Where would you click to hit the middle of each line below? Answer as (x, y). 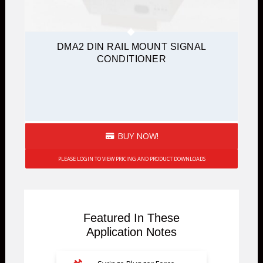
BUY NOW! (137, 136)
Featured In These (131, 218)
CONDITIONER (131, 59)
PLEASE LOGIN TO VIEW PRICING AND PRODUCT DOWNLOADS (131, 159)
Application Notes (131, 232)
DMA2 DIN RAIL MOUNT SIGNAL (131, 46)
